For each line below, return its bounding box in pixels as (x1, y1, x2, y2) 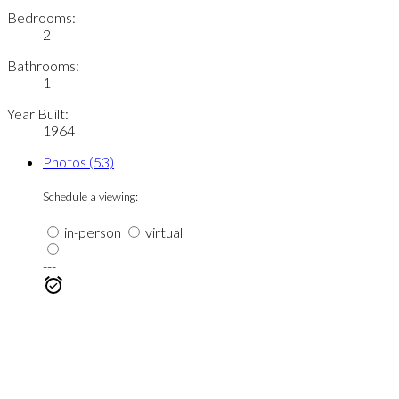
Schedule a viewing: (43, 189, 138, 204)
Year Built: (7, 104, 69, 122)
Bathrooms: (7, 56, 79, 74)
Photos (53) (43, 152, 114, 170)
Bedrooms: (7, 8, 76, 26)
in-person (61, 224, 121, 241)
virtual (142, 224, 183, 241)
